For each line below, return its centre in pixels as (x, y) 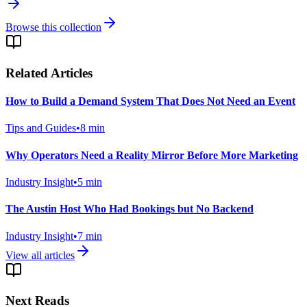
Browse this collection (53, 27)
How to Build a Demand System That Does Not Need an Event (150, 101)
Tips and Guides (41, 128)
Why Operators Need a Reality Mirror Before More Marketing (152, 155)
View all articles (40, 255)
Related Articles (49, 73)
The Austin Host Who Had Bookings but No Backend (130, 209)
